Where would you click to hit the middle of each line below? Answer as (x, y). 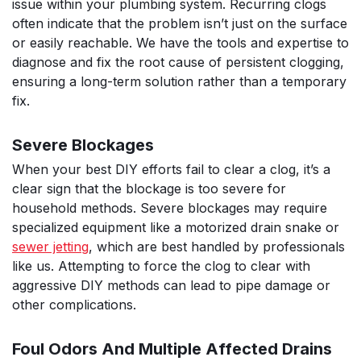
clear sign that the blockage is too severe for (149, 188)
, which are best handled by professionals (217, 246)
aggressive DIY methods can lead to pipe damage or (171, 285)
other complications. (74, 304)
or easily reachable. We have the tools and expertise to (180, 43)
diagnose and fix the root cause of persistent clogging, (178, 62)
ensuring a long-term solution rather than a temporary (179, 82)
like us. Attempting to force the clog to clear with (161, 266)
